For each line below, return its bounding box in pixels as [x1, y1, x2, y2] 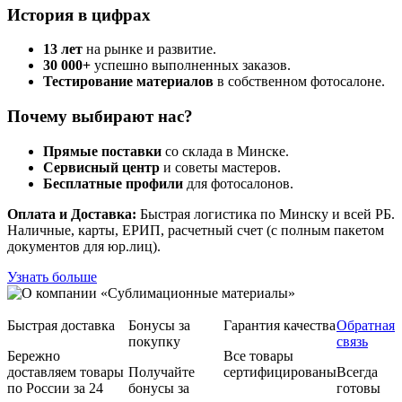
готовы [336, 380, 380, 396]
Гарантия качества [223, 317, 336, 333]
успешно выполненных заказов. [91, 57, 291, 74]
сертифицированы [223, 363, 336, 380]
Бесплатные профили [43, 175, 183, 191]
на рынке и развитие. [83, 41, 216, 57]
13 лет [43, 41, 83, 57]
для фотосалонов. [183, 175, 293, 191]
